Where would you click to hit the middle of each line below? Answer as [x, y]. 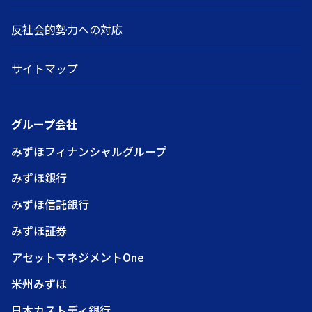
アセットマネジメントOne [78, 257]
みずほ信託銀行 [50, 204]
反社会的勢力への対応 [67, 29]
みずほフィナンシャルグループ [89, 151]
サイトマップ [45, 68]
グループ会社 [44, 124]
